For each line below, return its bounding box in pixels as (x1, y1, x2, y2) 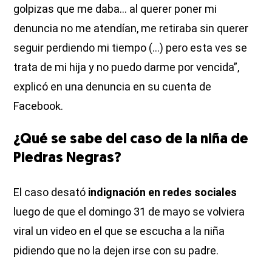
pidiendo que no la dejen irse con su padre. (13, 243, 219, 257)
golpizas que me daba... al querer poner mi (13, 2, 217, 15)
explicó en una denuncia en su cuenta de (13, 80, 212, 93)
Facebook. (13, 99, 64, 112)
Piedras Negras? (13, 151, 122, 166)
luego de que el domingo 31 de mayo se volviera (13, 205, 245, 218)
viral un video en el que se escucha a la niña (13, 224, 225, 237)
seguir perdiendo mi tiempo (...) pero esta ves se (13, 41, 248, 54)
